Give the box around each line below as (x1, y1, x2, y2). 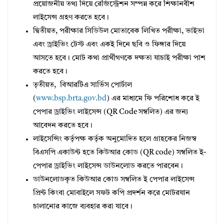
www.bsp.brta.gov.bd (36, 95, 106, 103)
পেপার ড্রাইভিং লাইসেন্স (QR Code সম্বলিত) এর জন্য (33, 108, 188, 116)
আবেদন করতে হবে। (33, 122, 92, 130)
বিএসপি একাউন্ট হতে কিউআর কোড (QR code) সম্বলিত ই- (33, 149, 206, 157)
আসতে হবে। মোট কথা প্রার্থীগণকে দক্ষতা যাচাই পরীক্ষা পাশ (33, 54, 205, 62)
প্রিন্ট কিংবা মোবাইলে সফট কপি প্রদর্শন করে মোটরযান (33, 189, 190, 197)
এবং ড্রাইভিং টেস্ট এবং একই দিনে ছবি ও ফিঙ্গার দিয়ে (33, 41, 185, 49)
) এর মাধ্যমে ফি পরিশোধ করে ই (106, 95, 199, 103)
